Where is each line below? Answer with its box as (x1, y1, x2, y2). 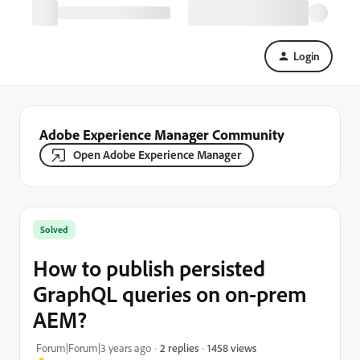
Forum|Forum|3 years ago (36, 341, 151, 354)
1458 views (207, 340, 256, 354)
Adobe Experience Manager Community (39, 125, 284, 143)
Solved (40, 223, 68, 235)
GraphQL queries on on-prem (33, 280, 307, 308)
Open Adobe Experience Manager (73, 147, 241, 162)
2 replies (160, 341, 198, 354)
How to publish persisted (33, 254, 265, 282)
